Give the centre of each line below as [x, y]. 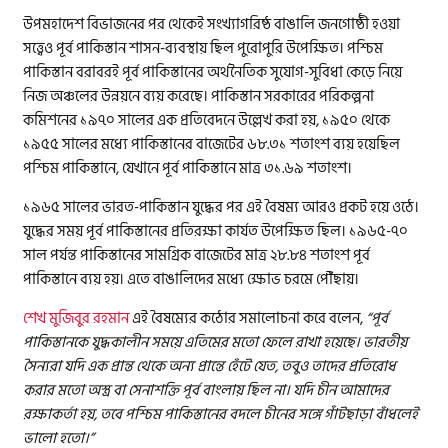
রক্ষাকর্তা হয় [59, 415]
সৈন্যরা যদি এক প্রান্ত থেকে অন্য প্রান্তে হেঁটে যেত [149, 367]
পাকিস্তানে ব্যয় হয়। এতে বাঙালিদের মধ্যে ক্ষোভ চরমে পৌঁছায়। [191, 280]
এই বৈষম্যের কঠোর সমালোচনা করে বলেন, [248, 319]
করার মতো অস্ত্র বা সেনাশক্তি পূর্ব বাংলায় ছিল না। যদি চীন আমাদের [206, 391]
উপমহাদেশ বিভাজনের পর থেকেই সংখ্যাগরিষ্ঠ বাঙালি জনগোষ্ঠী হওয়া [212, 25]
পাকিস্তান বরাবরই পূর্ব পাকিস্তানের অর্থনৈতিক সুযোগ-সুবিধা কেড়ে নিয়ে [213, 73]
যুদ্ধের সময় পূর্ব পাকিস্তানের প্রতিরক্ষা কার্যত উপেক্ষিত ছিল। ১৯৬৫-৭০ [216, 232]
